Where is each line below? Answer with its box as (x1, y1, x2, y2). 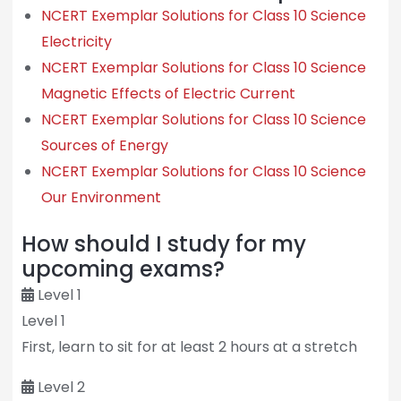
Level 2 (37, 376, 85, 397)
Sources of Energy (40, 134, 168, 156)
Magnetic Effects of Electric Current (40, 82, 295, 104)
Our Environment (40, 186, 161, 208)
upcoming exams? (21, 253, 225, 284)
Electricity (40, 30, 112, 52)
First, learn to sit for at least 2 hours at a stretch (21, 336, 357, 357)
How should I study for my (21, 228, 306, 259)
